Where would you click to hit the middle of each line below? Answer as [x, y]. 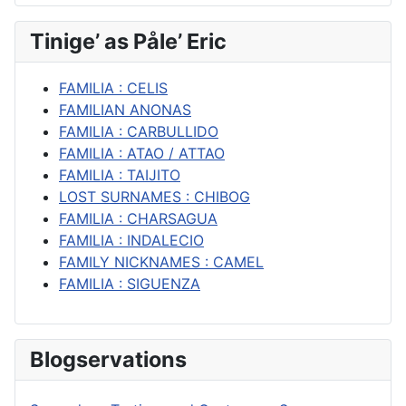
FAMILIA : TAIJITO [120, 174]
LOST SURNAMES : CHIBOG [155, 196]
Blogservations [108, 359]
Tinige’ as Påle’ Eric [128, 41]
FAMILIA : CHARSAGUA [138, 218]
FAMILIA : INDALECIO [131, 240]
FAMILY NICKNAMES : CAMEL [161, 261]
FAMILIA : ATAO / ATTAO [142, 153]
